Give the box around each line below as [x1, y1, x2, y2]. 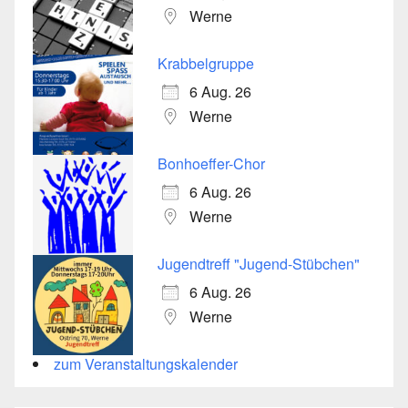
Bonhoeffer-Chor [158, 152, 265, 174]
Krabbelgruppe [158, 52, 254, 74]
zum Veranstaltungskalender [54, 352, 238, 374]
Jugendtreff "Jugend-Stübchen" [158, 252, 360, 274]
